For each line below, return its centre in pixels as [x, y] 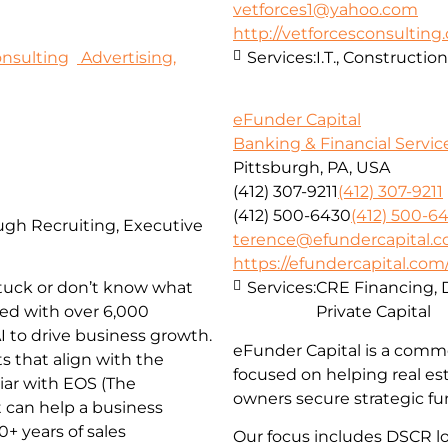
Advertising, [126, 57]
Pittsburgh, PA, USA [311, 168]
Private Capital [373, 312]
